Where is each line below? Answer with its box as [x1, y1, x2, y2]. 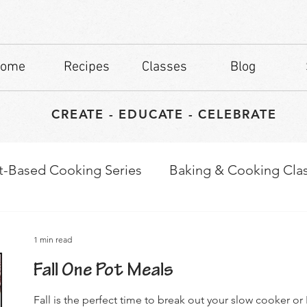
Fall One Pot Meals [34, 262, 173, 282]
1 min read [34, 234, 72, 245]
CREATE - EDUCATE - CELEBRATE [51, 106, 277, 122]
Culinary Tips [49, 216, 127, 233]
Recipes [63, 59, 110, 75]
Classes [142, 59, 187, 75]
